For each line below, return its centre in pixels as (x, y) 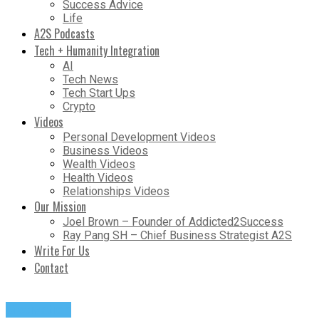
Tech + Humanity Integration (97, 51)
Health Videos (98, 178)
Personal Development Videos (139, 137)
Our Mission (60, 207)
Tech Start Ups (99, 93)
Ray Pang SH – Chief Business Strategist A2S (177, 236)
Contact (51, 268)
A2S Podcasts (64, 34)
